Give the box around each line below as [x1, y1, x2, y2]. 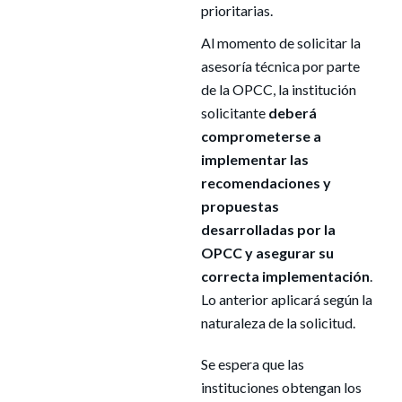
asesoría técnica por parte [200, 57, 360, 74]
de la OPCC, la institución [200, 81, 356, 98]
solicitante [200, 104, 268, 121]
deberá [267, 104, 317, 121]
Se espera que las [200, 355, 304, 372]
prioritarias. [200, 2, 273, 19]
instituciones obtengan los [200, 379, 362, 396]
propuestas [200, 197, 279, 214]
